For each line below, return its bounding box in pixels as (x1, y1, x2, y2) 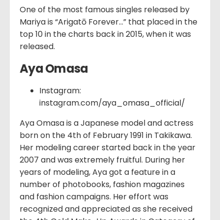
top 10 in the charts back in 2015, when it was (20, 28, 191, 40)
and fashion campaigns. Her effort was (20, 191, 168, 203)
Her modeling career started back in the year (20, 142, 195, 154)
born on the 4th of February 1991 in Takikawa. (20, 130, 192, 141)
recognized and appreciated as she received (20, 203, 192, 215)
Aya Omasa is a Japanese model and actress (20, 117, 193, 129)
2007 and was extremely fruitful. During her (20, 154, 185, 166)
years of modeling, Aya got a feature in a (20, 166, 175, 178)
